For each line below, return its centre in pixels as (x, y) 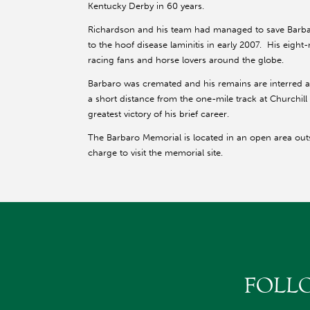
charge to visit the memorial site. (155, 153)
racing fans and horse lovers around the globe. (186, 60)
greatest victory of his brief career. (161, 114)
